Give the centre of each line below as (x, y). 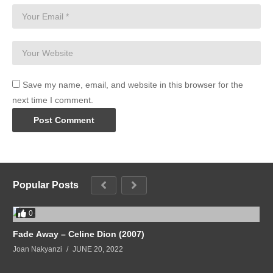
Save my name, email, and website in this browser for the (133, 84)
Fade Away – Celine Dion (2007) (79, 234)
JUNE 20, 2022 (98, 249)
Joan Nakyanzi (37, 249)
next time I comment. (53, 100)
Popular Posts (46, 185)
